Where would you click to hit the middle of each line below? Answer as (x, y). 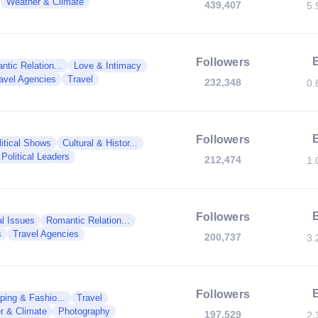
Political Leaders (35, 157)
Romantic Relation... (88, 220)
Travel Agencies (46, 234)
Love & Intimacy (108, 66)
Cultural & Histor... (100, 143)
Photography (84, 311)
